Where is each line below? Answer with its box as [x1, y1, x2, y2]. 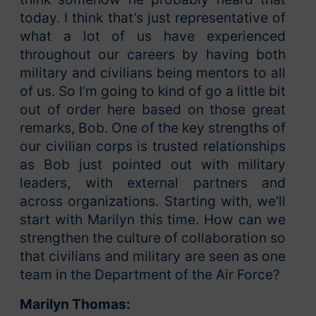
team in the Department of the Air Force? [20, 266, 280, 284]
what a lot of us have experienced [20, 28, 286, 45]
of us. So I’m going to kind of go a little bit [20, 83, 286, 100]
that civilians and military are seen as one [20, 248, 286, 265]
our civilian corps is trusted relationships [20, 138, 286, 155]
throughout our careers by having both [20, 46, 286, 63]
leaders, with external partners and [20, 174, 286, 192]
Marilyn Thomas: [20, 296, 130, 313]
